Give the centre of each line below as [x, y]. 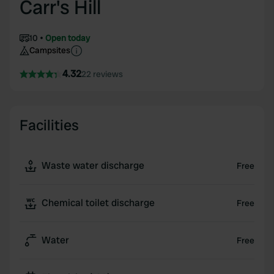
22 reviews [102, 74]
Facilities [49, 125]
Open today [68, 38]
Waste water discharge [93, 165]
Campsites [50, 50]
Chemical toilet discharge [98, 203]
